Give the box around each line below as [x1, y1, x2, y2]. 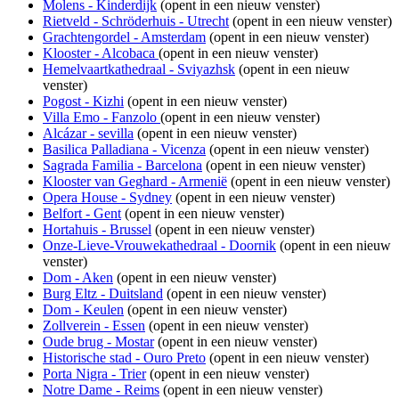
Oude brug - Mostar [43, 333, 154, 349]
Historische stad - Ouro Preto [43, 349, 206, 365]
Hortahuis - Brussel [43, 221, 151, 237]
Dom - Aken [43, 269, 113, 285]
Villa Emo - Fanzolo [43, 109, 160, 125]
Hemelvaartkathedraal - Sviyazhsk [43, 61, 235, 77]
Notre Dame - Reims [43, 381, 159, 397]
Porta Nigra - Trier [43, 365, 146, 381]
